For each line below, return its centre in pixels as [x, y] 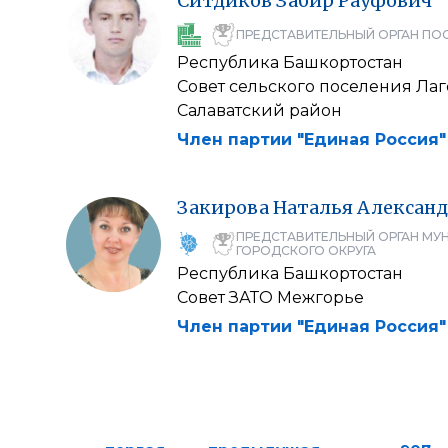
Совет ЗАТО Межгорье [270, 297]
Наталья [313, 207]
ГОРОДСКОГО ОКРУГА [306, 250]
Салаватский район [259, 110]
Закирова [223, 207]
